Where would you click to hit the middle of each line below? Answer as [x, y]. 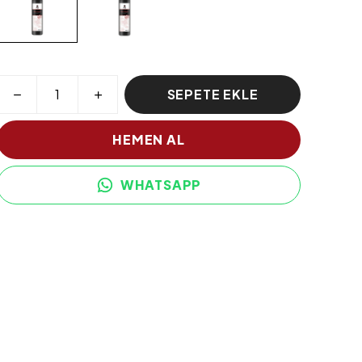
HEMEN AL [149, 139]
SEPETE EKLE [213, 94]
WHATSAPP [161, 185]
